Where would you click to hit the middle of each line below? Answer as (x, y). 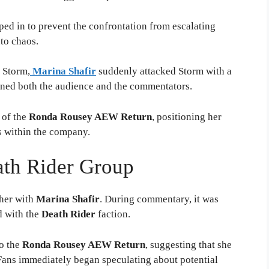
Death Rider (68, 214)
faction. (113, 214)
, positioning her (187, 116)
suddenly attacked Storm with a (164, 71)
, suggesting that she (189, 244)
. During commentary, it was (159, 199)
